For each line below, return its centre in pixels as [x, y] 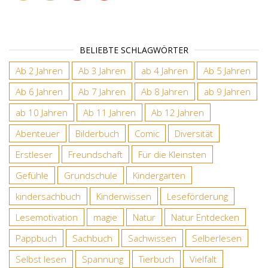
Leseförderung [197, 197]
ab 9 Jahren [227, 92]
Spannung [103, 259]
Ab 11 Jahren [109, 113]
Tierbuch [156, 259]
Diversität [194, 134]
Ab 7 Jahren [102, 92]
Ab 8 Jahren [165, 92]
